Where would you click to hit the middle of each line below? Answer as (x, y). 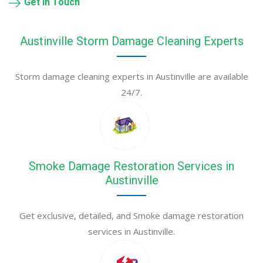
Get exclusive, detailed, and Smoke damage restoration (131, 216)
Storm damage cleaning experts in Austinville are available (131, 77)
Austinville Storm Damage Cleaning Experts (131, 41)
